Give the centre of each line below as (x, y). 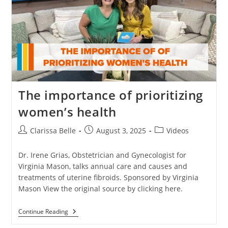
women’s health (67, 112)
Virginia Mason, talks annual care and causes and (103, 166)
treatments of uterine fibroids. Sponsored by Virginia (108, 178)
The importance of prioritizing (110, 95)
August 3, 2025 (121, 131)
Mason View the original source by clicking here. (100, 189)
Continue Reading (43, 212)
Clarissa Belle (53, 131)
